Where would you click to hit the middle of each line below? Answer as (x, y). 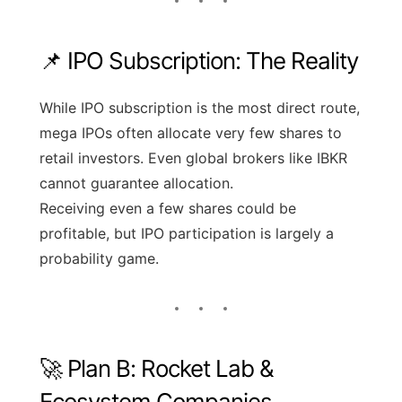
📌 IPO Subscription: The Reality (199, 60)
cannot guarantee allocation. (136, 183)
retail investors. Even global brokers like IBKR (193, 157)
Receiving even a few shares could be (168, 208)
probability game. (99, 258)
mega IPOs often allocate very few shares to (191, 132)
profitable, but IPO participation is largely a (187, 233)
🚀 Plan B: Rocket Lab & (157, 368)
